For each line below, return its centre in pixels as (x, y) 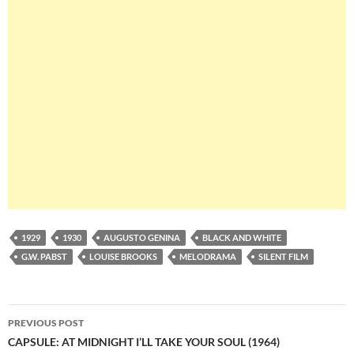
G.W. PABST (44, 257)
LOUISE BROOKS (123, 257)
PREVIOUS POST (46, 323)
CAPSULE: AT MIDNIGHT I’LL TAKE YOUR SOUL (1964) (144, 342)
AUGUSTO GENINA (142, 238)
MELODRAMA (208, 257)
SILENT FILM (283, 257)
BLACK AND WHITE (242, 238)
